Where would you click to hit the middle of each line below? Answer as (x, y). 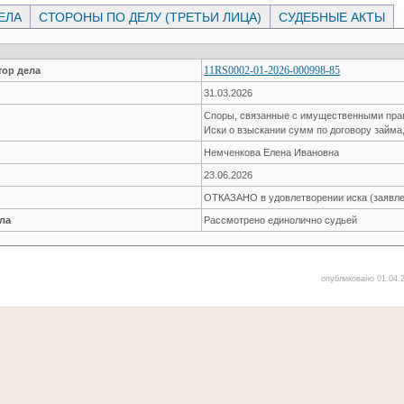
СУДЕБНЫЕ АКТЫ (332, 17)
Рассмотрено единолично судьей (281, 220)
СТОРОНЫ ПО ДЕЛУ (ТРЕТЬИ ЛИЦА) (151, 17)
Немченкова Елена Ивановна (272, 152)
